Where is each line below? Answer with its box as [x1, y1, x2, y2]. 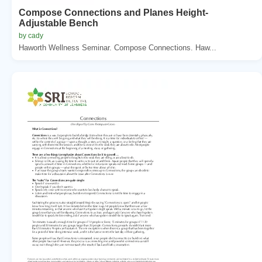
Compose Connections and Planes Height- [19, 7, 208, 18]
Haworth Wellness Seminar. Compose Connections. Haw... [19, 43, 216, 52]
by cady [19, 31, 43, 40]
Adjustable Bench [19, 18, 98, 28]
